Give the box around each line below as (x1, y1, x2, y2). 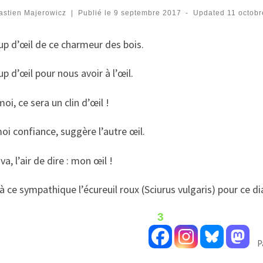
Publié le (77, 8, 114, 17)
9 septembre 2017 (113, 8, 181, 17)
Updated (193, 8, 228, 17)
